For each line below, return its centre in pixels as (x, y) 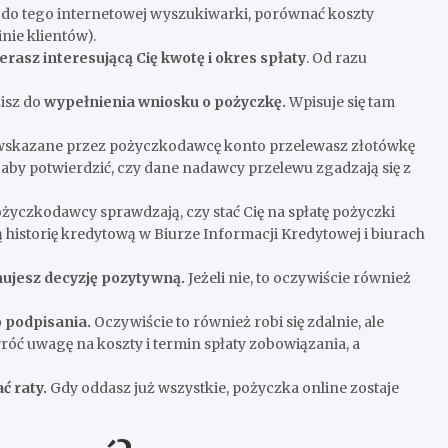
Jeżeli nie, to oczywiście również (299, 277)
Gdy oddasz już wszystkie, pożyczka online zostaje (224, 387)
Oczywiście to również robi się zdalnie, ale (239, 321)
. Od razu (336, 57)
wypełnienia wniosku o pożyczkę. (166, 101)
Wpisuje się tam (342, 101)
